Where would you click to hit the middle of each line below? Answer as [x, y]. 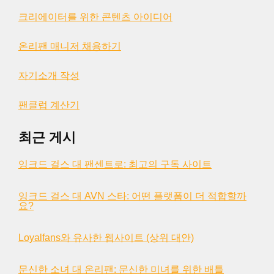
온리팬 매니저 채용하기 [70, 46]
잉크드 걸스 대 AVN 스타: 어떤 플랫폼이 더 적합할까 [132, 196]
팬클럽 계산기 [49, 105]
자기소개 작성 [49, 76]
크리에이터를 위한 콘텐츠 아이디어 [95, 17]
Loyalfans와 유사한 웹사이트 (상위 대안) [106, 238]
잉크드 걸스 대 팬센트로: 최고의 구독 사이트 [115, 164]
